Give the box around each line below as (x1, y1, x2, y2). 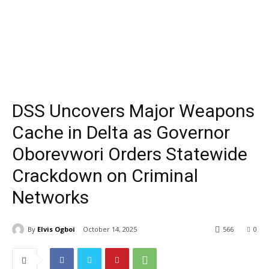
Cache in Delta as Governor (12, 122, 230, 143)
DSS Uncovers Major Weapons (12, 100, 255, 121)
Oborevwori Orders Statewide (12, 144, 247, 165)
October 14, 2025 (83, 225, 137, 234)
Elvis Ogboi (37, 224, 75, 234)
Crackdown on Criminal (12, 165, 198, 186)
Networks (12, 187, 89, 208)
